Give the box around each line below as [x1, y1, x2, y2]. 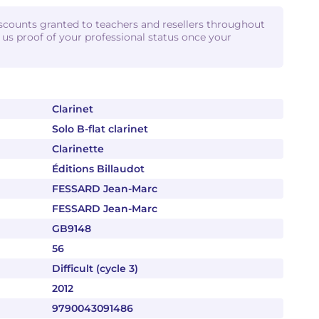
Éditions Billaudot [52, 162, 145, 175]
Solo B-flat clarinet [52, 122, 148, 135]
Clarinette [52, 142, 104, 155]
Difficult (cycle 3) [52, 262, 138, 275]
